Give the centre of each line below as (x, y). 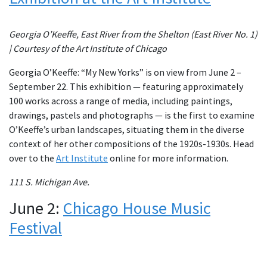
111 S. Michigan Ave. (49, 182)
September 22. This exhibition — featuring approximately (126, 87)
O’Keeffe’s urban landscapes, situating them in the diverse (127, 130)
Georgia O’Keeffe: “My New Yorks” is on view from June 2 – (125, 72)
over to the (32, 158)
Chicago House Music (137, 208)
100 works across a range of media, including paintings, (121, 101)
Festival (35, 228)
